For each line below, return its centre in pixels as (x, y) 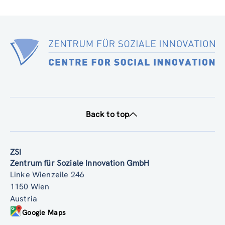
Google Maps (44, 212)
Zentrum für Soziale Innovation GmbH (80, 163)
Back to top (107, 115)
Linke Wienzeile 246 (47, 175)
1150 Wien (30, 187)
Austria (24, 199)
